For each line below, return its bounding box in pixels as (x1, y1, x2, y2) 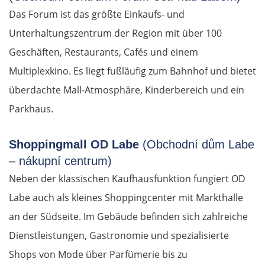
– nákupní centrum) (9, 154, 112, 168)
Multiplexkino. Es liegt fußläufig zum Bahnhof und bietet (9, 64, 256, 78)
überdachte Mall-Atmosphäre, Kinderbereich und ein (9, 83, 244, 97)
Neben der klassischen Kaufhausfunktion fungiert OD (9, 172, 245, 186)
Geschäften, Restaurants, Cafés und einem (9, 46, 198, 59)
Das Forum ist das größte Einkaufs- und (9, 8, 185, 21)
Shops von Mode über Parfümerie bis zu (9, 248, 188, 261)
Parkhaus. (9, 102, 53, 116)
